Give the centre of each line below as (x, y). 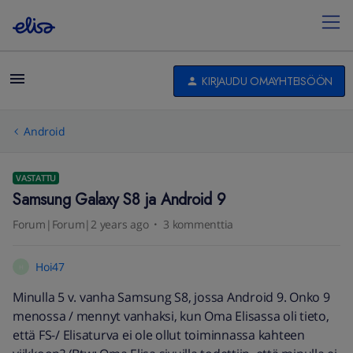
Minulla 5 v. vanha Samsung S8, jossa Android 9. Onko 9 (171, 297)
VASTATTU (36, 178)
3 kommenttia (198, 224)
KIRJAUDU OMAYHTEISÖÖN (267, 81)
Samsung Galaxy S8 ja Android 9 (119, 200)
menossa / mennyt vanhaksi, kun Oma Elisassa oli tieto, (171, 316)
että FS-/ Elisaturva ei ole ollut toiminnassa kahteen (159, 335)
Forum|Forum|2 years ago (81, 224)
